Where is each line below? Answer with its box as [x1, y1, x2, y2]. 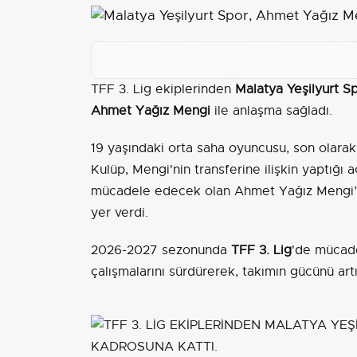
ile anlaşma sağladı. [210, 102, 332, 119]
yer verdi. [91, 204, 148, 221]
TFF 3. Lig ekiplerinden [91, 80, 235, 97]
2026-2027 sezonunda [91, 241, 231, 258]
